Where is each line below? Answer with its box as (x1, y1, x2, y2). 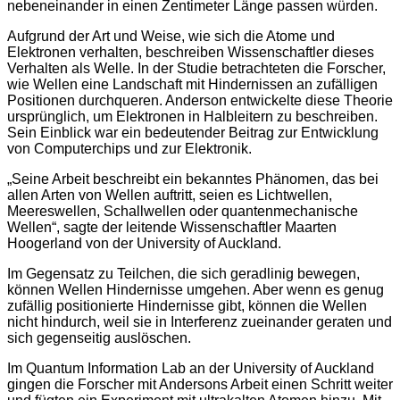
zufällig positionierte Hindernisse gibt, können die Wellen (7, 298, 367, 314)
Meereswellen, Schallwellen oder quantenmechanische (7, 204, 358, 220)
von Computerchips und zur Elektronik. (7, 141, 252, 157)
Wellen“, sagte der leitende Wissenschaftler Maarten (7, 220, 337, 236)
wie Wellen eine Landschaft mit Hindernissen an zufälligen (7, 77, 378, 93)
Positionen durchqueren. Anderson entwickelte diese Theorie (7, 93, 393, 109)
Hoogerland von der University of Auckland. (7, 236, 281, 252)
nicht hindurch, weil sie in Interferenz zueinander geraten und (7, 314, 392, 330)
